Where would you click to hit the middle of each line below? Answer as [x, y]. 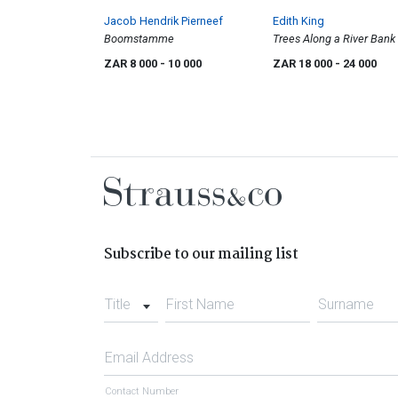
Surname [346, 304]
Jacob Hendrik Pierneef [163, 20]
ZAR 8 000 [132, 63]
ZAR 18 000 [304, 63]
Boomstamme [139, 38]
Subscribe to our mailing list [201, 254]
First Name [200, 304]
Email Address [149, 357]
